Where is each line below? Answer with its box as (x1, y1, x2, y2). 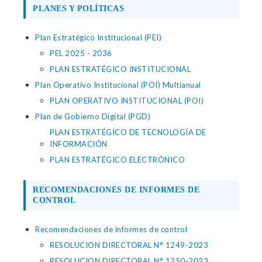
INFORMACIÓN (50, 139, 108, 149)
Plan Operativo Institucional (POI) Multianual (35, 80, 201, 89)
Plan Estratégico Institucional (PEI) (35, 33, 161, 42)
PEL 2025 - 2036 (50, 49, 112, 58)
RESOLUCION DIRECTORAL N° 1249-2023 (50, 240, 208, 250)
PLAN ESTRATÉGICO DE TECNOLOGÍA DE (50, 127, 206, 137)
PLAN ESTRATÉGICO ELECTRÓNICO (50, 155, 185, 164)
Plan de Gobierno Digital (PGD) (35, 112, 150, 121)
